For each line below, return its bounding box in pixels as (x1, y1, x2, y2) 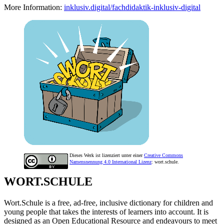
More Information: (4, 2, 64, 11)
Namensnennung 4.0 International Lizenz (69, 158, 151, 164)
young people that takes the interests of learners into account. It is (4, 207, 208, 216)
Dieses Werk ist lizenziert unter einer (69, 152, 144, 158)
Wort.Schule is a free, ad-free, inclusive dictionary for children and (4, 198, 213, 207)
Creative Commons (144, 152, 183, 158)
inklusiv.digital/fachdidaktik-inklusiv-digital (64, 2, 200, 11)
